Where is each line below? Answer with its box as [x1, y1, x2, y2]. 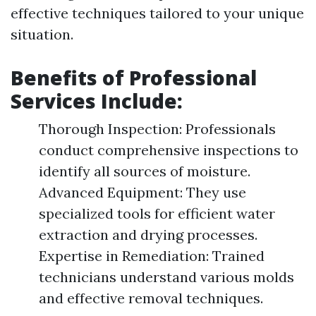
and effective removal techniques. [39, 289, 263, 307]
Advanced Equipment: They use [39, 183, 246, 201]
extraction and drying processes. [39, 226, 257, 243]
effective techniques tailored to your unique [11, 4, 304, 22]
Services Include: [11, 87, 183, 114]
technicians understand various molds [39, 268, 294, 286]
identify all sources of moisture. [39, 162, 250, 180]
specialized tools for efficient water [39, 205, 275, 222]
